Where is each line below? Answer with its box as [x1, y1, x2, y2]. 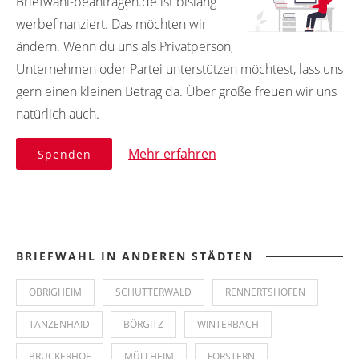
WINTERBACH [197, 317, 259, 332]
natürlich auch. [16, 104, 99, 123]
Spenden [37, 146, 91, 162]
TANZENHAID [29, 317, 90, 332]
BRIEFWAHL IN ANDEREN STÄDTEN [16, 248, 253, 264]
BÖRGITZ [123, 317, 163, 332]
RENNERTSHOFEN [225, 285, 305, 300]
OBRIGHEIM [29, 285, 82, 300]
